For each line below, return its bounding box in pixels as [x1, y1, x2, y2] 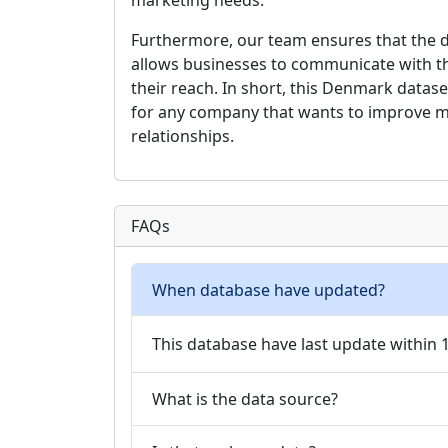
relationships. [131, 125, 234, 147]
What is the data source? [152, 387, 338, 410]
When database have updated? [152, 278, 385, 301]
